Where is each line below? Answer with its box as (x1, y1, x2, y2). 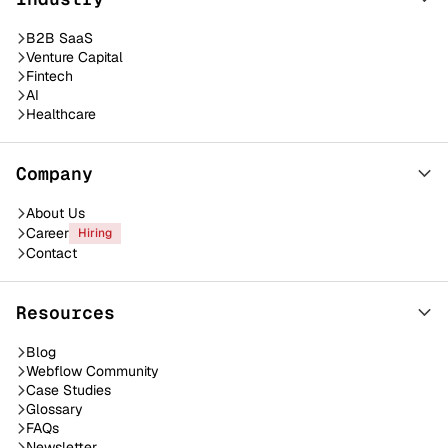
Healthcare (26, 104, 96, 123)
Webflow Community (26, 361, 159, 380)
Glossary (26, 399, 83, 418)
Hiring (78, 224, 112, 241)
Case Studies (26, 380, 111, 399)
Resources (16, 300, 115, 324)
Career (26, 223, 69, 242)
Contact (26, 243, 77, 262)
